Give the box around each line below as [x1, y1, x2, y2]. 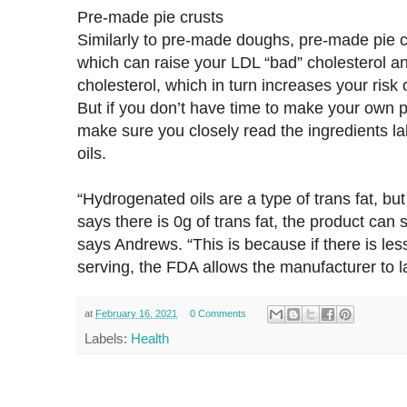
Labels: [84, 331, 131, 347]
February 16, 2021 [95, 307, 177, 319]
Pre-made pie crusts [77, 6, 223, 26]
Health [131, 331, 169, 347]
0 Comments [189, 307, 246, 319]
